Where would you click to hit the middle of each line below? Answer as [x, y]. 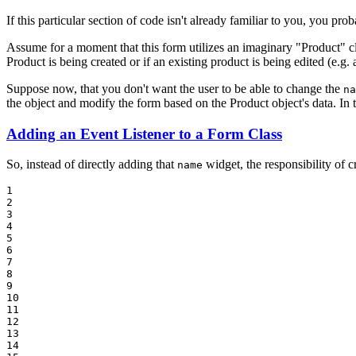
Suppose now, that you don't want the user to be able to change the [175, 88]
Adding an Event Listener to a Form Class [144, 133]
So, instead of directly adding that [92, 164]
